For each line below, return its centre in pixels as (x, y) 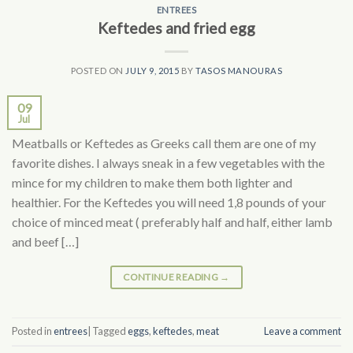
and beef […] (45, 241)
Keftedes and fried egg (176, 28)
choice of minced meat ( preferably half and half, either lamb (172, 221)
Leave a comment (303, 331)
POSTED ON (98, 70)
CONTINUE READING (172, 277)
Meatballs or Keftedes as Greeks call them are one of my (164, 143)
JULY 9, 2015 (152, 70)
